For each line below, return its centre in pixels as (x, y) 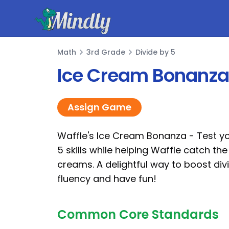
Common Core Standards (138, 214)
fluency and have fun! (107, 179)
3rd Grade (106, 52)
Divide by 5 (155, 52)
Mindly (45, 26)
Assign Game (99, 107)
